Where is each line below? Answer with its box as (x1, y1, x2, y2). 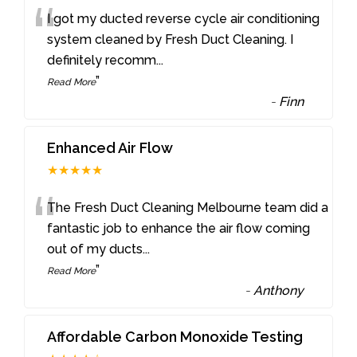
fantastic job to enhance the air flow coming (47, 220, 311, 236)
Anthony (253, 282, 304, 298)
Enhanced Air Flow (47, 139, 174, 156)
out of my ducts (47, 241, 143, 257)
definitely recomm (47, 52, 157, 68)
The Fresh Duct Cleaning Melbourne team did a (47, 199, 329, 215)
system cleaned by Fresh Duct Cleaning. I (47, 31, 294, 47)
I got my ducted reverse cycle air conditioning (47, 10, 320, 26)
